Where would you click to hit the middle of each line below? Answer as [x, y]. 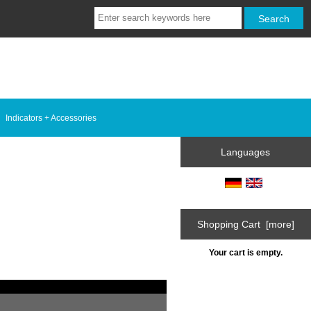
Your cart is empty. [245, 253]
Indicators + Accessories [51, 118]
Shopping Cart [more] [245, 224]
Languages [246, 152]
